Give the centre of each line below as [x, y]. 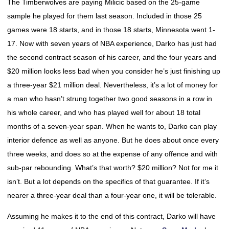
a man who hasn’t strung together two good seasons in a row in [110, 99]
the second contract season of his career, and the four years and [112, 57]
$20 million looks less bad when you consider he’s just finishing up [114, 71]
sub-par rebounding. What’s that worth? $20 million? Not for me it [113, 168]
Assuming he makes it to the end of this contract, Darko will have [111, 216]
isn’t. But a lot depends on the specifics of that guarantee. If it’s [108, 181]
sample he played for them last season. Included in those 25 [105, 16]
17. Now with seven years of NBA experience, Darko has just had [112, 43]
